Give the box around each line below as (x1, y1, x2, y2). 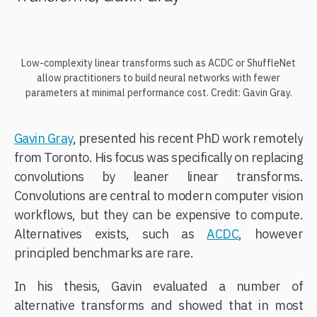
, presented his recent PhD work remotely (72, 129, 304, 146)
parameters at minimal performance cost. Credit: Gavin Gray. (25, 86, 292, 99)
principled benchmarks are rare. (14, 244, 194, 261)
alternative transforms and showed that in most (14, 296, 303, 313)
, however (238, 225, 303, 242)
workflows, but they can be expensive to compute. (14, 206, 303, 223)
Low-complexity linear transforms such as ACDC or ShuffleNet (21, 56, 296, 69)
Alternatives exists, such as (14, 225, 207, 242)
